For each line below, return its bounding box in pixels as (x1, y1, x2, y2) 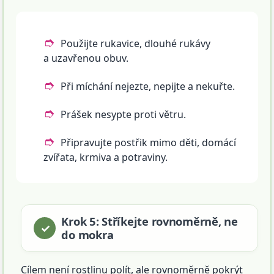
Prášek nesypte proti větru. (61, 108, 187, 122)
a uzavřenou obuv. (43, 51, 129, 65)
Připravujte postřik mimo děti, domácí (61, 136, 237, 150)
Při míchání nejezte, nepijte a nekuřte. (61, 80, 235, 94)
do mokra (61, 227, 114, 243)
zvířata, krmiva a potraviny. (43, 150, 168, 165)
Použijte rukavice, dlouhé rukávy (61, 37, 211, 51)
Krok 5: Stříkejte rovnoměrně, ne (61, 213, 238, 229)
